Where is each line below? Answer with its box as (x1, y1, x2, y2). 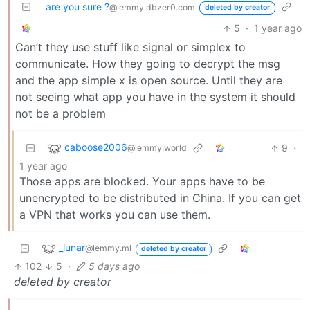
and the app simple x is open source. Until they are (15, 73, 282, 88)
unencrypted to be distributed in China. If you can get (19, 191, 301, 206)
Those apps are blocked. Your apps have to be (19, 174, 265, 189)
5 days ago (88, 260, 140, 273)
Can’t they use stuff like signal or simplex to (15, 40, 246, 55)
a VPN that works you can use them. (19, 208, 210, 222)
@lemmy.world (127, 143, 187, 154)
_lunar (59, 241, 85, 254)
